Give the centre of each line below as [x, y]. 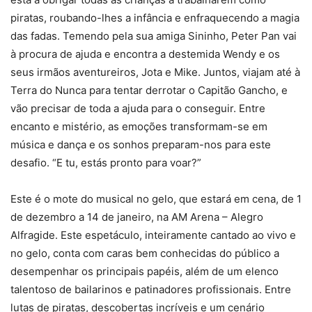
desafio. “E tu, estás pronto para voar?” [106, 163]
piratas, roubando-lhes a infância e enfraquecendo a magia [155, 18]
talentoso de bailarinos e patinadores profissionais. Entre [151, 289]
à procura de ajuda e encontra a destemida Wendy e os [145, 54]
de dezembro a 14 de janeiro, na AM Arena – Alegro [137, 217]
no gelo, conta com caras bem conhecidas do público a [145, 253]
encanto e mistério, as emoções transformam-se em [139, 126]
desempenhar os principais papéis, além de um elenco [145, 271]
